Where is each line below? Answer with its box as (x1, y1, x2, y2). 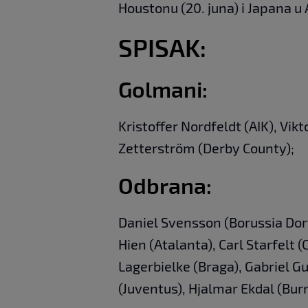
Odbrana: (118, 171, 212, 198)
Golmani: (118, 75, 208, 102)
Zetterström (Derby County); (118, 139, 294, 156)
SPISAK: (118, 32, 206, 62)
